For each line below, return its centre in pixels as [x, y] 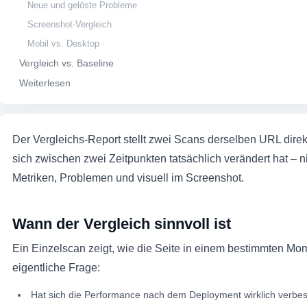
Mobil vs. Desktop [63, 44]
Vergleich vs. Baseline [66, 63]
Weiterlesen [45, 83]
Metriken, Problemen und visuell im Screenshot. [128, 178]
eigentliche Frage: [56, 268]
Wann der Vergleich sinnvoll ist [122, 224]
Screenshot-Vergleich [70, 24]
